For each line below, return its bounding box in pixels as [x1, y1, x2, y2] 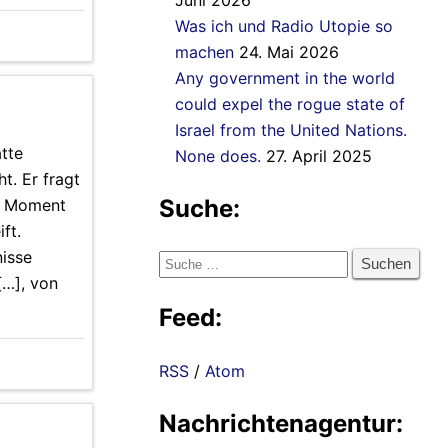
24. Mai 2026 [239, 42, 339, 63]
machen [175, 42, 234, 63]
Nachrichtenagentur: [159, 409, 403, 439]
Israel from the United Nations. [175, 120, 407, 141]
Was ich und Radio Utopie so [175, 16, 393, 37]
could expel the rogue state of [175, 94, 405, 115]
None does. [175, 146, 261, 167]
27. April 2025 [266, 146, 372, 167]
